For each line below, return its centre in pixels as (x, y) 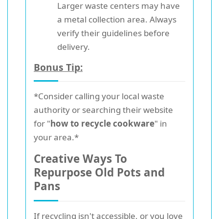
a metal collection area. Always (117, 19)
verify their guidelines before (113, 33)
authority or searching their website (103, 109)
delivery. (74, 46)
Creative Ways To (80, 158)
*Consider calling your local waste (99, 96)
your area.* (56, 137)
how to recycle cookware (102, 123)
